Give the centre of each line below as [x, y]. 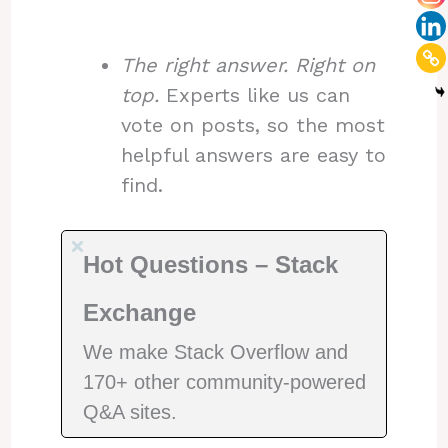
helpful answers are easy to [253, 154]
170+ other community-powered [224, 381]
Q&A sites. [129, 411]
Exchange [139, 312]
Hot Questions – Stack [210, 264]
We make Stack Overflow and [215, 351]
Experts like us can [254, 94]
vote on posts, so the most [252, 124]
